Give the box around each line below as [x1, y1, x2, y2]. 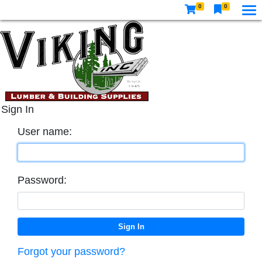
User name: [18, 125, 72, 137]
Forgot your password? [18, 245, 125, 257]
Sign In [1, 104, 34, 115]
